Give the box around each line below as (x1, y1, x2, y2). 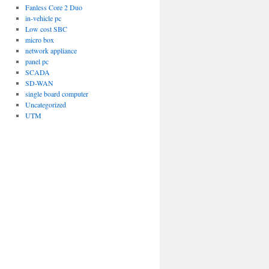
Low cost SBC (25, 24, 67, 34)
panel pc (25, 56, 49, 66)
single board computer (25, 89, 88, 98)
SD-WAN (25, 78, 53, 88)
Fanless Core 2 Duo (25, 2, 82, 12)
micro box (25, 35, 54, 44)
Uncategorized (25, 100, 66, 109)
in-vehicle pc (25, 13, 61, 23)
